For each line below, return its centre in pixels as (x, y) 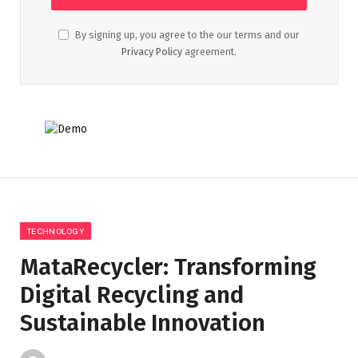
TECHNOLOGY (56, 231)
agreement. (209, 52)
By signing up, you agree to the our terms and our (186, 35)
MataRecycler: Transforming (169, 268)
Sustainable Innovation (143, 324)
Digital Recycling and (132, 296)
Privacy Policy (152, 52)
